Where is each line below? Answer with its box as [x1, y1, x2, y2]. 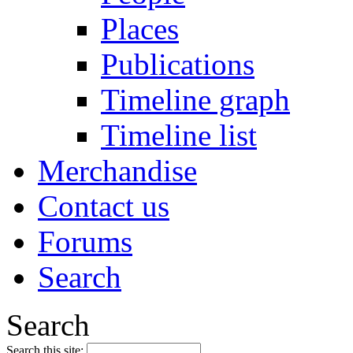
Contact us [38, 188, 169, 223]
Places [101, 11, 179, 46]
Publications [101, 46, 255, 81]
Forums [38, 224, 132, 258]
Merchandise [38, 153, 197, 188]
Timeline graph [101, 82, 290, 117]
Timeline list [101, 117, 257, 152]
